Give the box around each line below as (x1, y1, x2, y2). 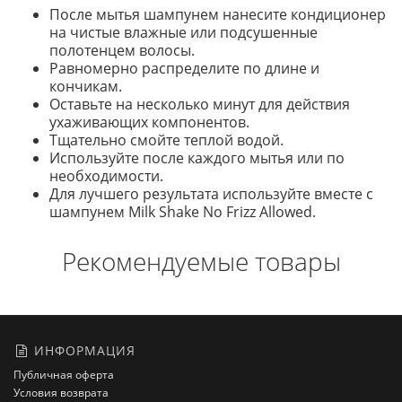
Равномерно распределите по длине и (49, 58, 319, 78)
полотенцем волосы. (49, 40, 195, 60)
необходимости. (49, 166, 163, 186)
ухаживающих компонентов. (49, 112, 249, 132)
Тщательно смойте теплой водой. (49, 130, 284, 150)
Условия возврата (13, 385, 109, 400)
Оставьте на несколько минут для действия (49, 94, 350, 114)
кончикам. (49, 76, 122, 96)
